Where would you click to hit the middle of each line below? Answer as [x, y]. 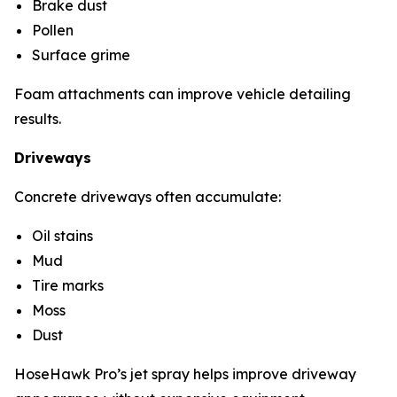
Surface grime [83, 54]
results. [39, 118]
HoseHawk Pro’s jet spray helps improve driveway [185, 374]
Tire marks [70, 285]
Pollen [54, 30]
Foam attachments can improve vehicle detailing [183, 93]
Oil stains [64, 235]
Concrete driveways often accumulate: [148, 196]
